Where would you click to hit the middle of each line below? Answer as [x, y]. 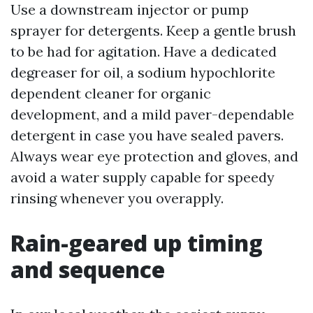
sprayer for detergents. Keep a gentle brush [153, 30]
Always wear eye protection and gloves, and [154, 156]
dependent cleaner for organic [111, 93]
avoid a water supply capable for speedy [143, 177]
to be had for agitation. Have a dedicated [144, 51]
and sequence [88, 269]
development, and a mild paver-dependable [152, 114]
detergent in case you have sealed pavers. [147, 135]
